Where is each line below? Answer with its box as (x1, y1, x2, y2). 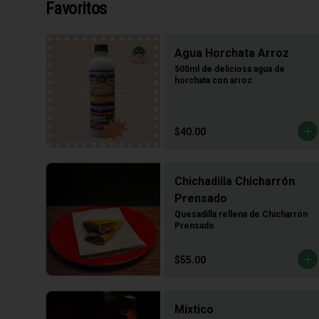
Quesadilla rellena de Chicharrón (174, 209, 308, 219)
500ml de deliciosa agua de (174, 64, 285, 74)
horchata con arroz (174, 75, 252, 85)
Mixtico (174, 303, 214, 316)
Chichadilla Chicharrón (174, 174, 295, 188)
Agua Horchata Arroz (174, 46, 289, 60)
